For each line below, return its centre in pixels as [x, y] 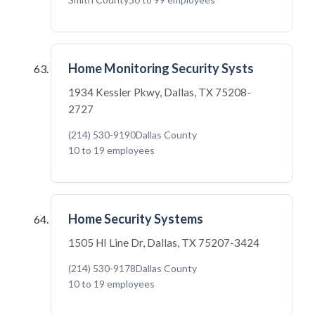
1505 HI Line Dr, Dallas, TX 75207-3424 [164, 243]
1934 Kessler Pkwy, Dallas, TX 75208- [160, 92]
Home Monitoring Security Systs [161, 68]
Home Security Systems [136, 219]
